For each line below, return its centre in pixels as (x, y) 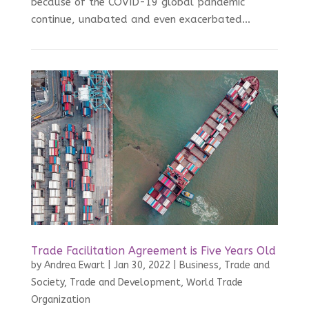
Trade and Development (125, 283)
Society (47, 283)
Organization (60, 300)
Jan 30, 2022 (142, 266)
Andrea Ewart (74, 266)
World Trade (214, 283)
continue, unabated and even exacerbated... (140, 20)
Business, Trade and (224, 266)
